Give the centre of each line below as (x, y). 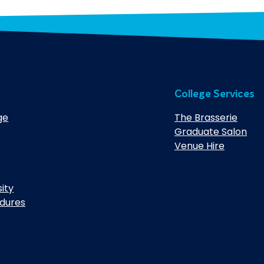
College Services (214, 94)
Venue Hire (199, 146)
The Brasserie (206, 118)
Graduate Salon (210, 132)
